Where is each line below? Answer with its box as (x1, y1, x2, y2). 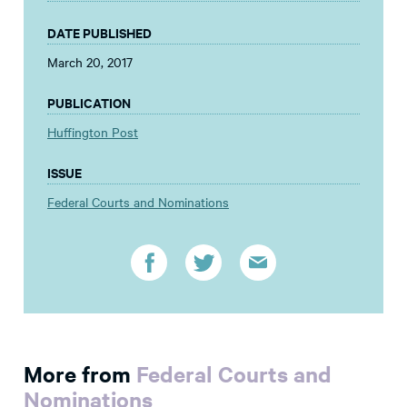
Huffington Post (47, 123, 138, 142)
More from (24, 359, 136, 389)
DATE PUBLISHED (47, 23, 152, 43)
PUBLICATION (47, 93, 131, 113)
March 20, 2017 (47, 53, 133, 72)
